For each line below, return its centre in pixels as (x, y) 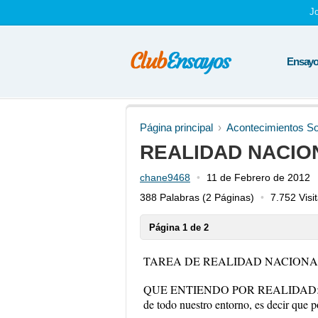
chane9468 (165, 177)
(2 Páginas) (227, 197)
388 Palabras (170, 197)
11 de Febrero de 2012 (258, 177)
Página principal (176, 127)
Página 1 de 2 (179, 227)
